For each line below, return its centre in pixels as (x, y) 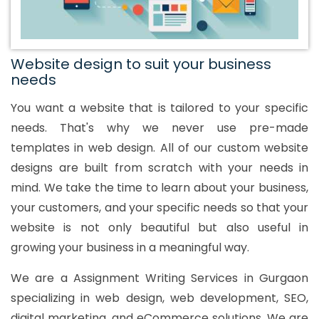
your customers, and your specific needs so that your (159, 208)
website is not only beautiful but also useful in (159, 228)
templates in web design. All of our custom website (159, 148)
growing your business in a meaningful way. (130, 248)
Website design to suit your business (141, 64)
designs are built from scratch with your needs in (159, 168)
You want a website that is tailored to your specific (159, 108)
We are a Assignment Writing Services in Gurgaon (159, 278)
